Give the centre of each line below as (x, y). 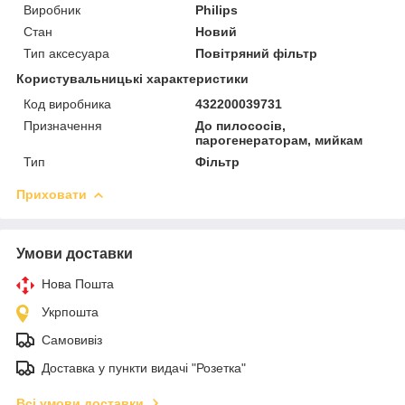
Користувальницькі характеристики (132, 78)
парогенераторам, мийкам (279, 140)
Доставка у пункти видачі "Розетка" (144, 367)
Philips (217, 9)
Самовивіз (72, 339)
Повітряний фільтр (257, 53)
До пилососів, (241, 125)
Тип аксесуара (66, 53)
